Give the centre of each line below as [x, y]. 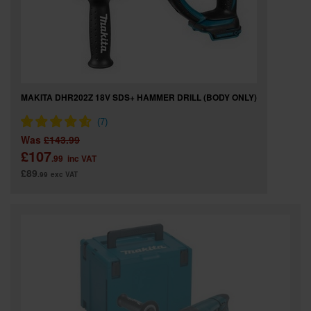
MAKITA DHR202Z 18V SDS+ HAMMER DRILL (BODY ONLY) [139, 97]
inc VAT [82, 158]
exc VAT [64, 174]
